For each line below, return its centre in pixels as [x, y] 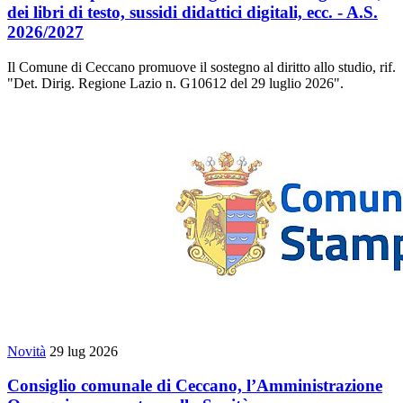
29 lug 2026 [84, 351]
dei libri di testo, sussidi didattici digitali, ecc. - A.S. [193, 12]
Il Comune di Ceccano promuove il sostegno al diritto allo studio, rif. [201, 67]
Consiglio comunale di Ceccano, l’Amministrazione [195, 386]
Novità [27, 351]
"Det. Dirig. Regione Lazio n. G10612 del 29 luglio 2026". [175, 83]
